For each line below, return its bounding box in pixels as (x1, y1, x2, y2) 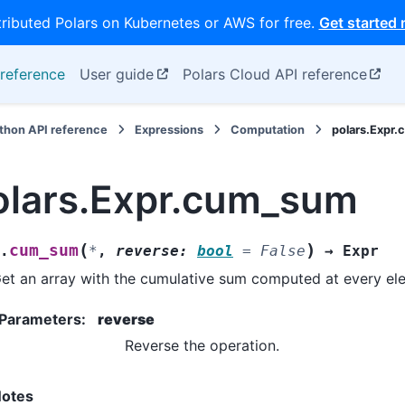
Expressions (135, 123, 204, 137)
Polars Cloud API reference (182, 65, 367, 83)
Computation (231, 123, 306, 137)
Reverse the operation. (125, 335, 279, 354)
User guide (80, 65, 154, 83)
